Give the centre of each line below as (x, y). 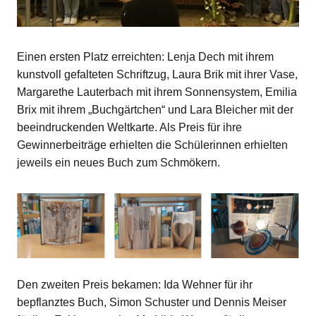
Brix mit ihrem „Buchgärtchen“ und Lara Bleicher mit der (155, 109)
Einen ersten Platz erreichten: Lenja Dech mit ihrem (145, 56)
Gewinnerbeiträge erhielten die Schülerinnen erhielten (152, 145)
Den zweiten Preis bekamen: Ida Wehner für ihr (134, 285)
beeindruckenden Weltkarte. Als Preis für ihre (129, 127)
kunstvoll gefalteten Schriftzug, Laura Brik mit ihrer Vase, (157, 74)
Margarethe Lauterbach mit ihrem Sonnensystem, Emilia (157, 92)
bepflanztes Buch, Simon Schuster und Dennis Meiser (151, 303)
